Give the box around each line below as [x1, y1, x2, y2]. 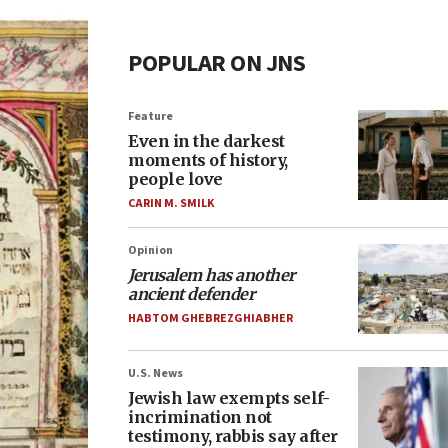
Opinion [128, 242, 173, 259]
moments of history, [128, 150, 288, 170]
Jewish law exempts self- [128, 388, 329, 408]
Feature [128, 108, 173, 125]
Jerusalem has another [128, 265, 295, 285]
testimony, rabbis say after [128, 426, 338, 446]
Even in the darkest [128, 131, 285, 151]
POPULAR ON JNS [128, 46, 305, 81]
